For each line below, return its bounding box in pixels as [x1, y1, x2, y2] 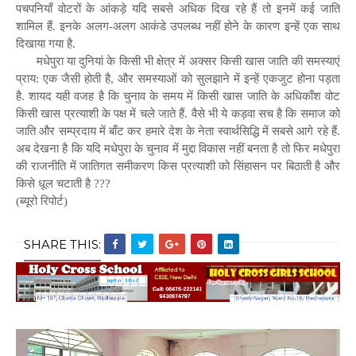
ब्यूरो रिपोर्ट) [20, 194, 68, 207]
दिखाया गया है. [16, 37, 75, 50]
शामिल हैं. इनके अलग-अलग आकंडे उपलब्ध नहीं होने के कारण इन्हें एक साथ [16, 19, 340, 33]
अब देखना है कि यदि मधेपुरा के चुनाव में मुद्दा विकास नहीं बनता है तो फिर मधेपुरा [16, 141, 340, 155]
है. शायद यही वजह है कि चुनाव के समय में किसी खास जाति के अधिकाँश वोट [16, 89, 340, 103]
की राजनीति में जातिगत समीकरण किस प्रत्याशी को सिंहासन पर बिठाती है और [16, 159, 340, 172]
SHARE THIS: [24, 236, 101, 252]
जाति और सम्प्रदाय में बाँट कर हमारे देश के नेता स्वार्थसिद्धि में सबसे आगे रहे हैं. [16, 124, 340, 137]
